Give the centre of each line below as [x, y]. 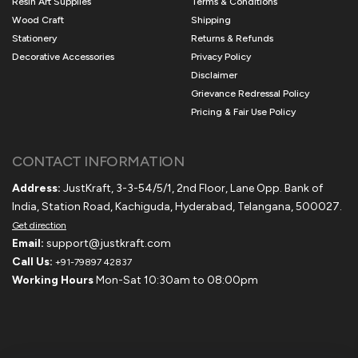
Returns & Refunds [232, 38]
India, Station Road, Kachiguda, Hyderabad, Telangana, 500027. [177, 206]
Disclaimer [214, 75]
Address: [36, 188]
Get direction [39, 225]
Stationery [34, 38]
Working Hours [53, 280]
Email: [28, 243]
